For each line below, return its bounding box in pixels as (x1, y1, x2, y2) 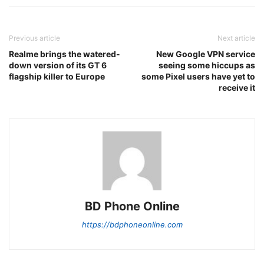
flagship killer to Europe (9, 71, 105, 81)
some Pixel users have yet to (141, 71, 255, 81)
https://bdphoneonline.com (81, 219, 183, 229)
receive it (219, 82, 255, 93)
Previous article (9, 33, 60, 42)
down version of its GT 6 (9, 60, 107, 70)
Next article (217, 33, 255, 42)
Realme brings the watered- (9, 48, 120, 59)
